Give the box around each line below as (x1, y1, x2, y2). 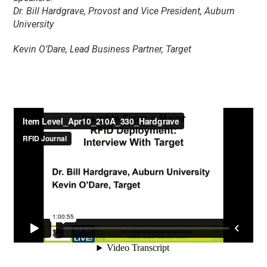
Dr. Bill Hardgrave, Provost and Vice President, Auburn (13, 5, 235, 17)
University (13, 18, 54, 30)
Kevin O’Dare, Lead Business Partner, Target (13, 44, 192, 55)
